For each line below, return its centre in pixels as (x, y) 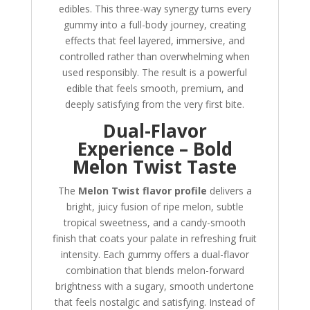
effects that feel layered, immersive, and (155, 41)
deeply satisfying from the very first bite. (155, 104)
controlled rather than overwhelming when (155, 57)
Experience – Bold (155, 149)
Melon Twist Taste (155, 167)
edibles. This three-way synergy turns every (155, 9)
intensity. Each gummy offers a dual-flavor (155, 255)
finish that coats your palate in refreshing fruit (155, 239)
